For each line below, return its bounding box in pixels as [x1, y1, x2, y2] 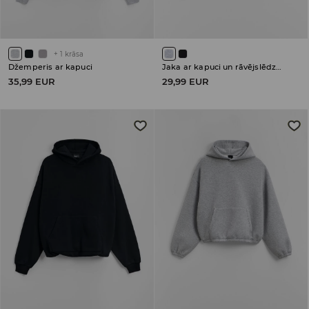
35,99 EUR [8, 76, 55, 88]
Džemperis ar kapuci [8, 62, 92, 72]
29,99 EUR [162, 76, 209, 88]
